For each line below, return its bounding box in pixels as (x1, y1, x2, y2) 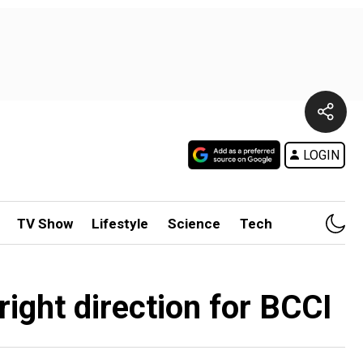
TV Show (16, 216, 73, 232)
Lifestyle (92, 216, 149, 232)
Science (168, 216, 221, 232)
